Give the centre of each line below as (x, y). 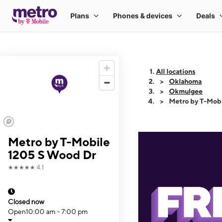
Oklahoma (185, 81)
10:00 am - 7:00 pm (57, 212)
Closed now (26, 202)
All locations (176, 71)
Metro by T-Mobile (59, 142)
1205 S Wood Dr (52, 155)
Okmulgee (186, 91)
